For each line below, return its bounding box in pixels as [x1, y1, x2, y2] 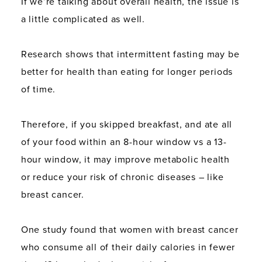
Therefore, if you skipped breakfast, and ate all [20, 118, 233, 130]
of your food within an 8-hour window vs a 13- [20, 136, 227, 148]
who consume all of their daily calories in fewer [20, 241, 236, 253]
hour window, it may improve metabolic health [20, 153, 230, 166]
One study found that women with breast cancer [20, 223, 239, 236]
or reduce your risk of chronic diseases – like [20, 171, 224, 183]
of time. [20, 83, 56, 95]
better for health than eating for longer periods [20, 65, 233, 78]
